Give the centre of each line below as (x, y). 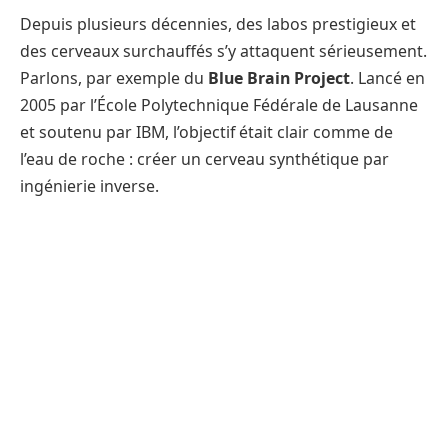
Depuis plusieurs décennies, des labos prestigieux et (218, 24)
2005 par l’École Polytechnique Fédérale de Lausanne (219, 105)
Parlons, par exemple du (114, 78)
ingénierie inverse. (89, 186)
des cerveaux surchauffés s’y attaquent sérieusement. (223, 51)
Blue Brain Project (279, 78)
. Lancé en (387, 78)
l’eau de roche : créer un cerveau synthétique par (204, 159)
